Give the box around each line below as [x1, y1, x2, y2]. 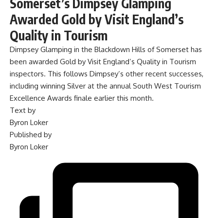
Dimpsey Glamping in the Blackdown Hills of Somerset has [10, 45, 202, 54]
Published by [10, 130, 52, 140]
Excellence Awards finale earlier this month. [10, 93, 154, 103]
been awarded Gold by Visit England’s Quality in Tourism [10, 57, 196, 67]
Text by [10, 106, 36, 115]
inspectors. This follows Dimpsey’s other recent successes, [10, 69, 203, 79]
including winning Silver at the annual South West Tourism [10, 81, 201, 91]
